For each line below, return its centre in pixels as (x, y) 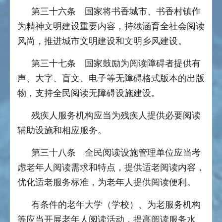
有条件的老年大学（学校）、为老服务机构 (116, 205)
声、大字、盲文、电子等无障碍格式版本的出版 (111, 79)
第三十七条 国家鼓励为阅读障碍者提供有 (116, 64)
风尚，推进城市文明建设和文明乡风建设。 (102, 41)
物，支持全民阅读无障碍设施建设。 (89, 93)
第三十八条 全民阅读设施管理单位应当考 (116, 153)
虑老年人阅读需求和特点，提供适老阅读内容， (111, 168)
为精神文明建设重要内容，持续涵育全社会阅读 (111, 27)
